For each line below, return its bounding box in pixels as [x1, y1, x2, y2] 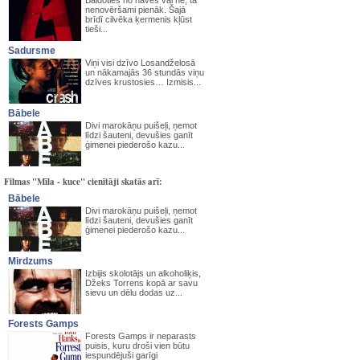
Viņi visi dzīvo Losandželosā [85, 58, 195, 67]
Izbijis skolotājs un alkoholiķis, [85, 268, 201, 278]
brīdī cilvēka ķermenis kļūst [85, 14, 192, 24]
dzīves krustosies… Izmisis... [85, 77, 201, 87]
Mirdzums [8, 256, 53, 267]
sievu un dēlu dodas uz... [85, 288, 182, 297]
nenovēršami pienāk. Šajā [85, 5, 186, 14]
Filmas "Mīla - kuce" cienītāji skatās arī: [4, 175, 162, 188]
